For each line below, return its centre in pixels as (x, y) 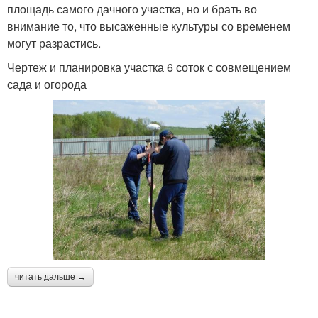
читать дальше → (50, 277)
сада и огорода (47, 84)
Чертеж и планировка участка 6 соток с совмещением (149, 67)
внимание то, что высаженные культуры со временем (149, 26)
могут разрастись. (54, 43)
